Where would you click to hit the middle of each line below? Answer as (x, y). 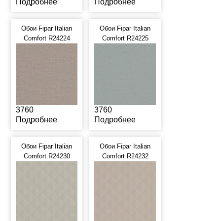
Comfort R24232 (125, 156)
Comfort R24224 (47, 38)
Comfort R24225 (125, 38)
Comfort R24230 (47, 156)
